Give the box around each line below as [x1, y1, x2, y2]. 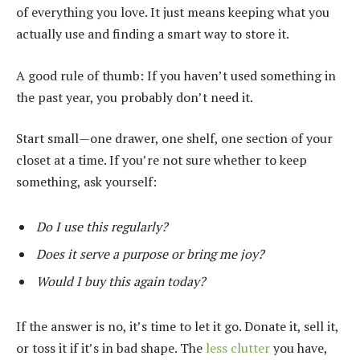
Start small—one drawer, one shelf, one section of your [16, 129, 333, 148]
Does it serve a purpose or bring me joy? [36, 244, 264, 263]
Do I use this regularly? [36, 217, 168, 235]
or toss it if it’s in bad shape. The [16, 338, 206, 357]
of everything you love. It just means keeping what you [16, 3, 329, 22]
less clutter [206, 338, 270, 357]
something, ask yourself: [16, 173, 157, 191]
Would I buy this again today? [36, 272, 206, 290]
